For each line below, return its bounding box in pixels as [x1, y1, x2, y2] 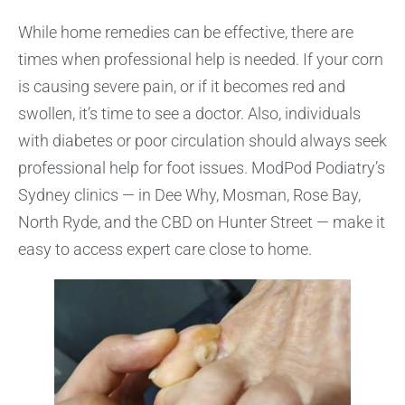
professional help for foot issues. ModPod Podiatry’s [18, 157, 385, 177]
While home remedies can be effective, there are [18, 22, 353, 42]
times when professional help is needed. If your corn [18, 49, 383, 69]
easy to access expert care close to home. [18, 239, 312, 259]
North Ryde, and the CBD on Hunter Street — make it [18, 212, 385, 231]
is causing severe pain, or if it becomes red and [18, 76, 345, 96]
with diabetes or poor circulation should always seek [18, 130, 387, 150]
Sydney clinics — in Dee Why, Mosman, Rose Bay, [18, 184, 361, 204]
